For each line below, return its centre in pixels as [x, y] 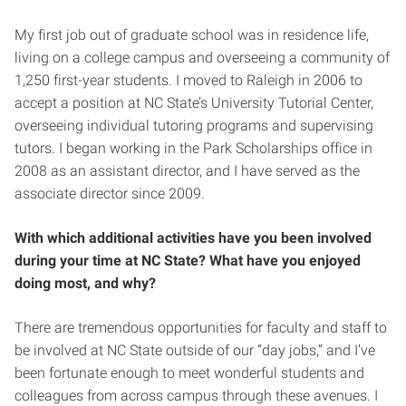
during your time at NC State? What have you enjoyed [188, 261]
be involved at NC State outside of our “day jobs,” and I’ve [195, 351]
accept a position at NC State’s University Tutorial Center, [194, 103]
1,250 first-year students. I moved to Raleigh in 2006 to [188, 81]
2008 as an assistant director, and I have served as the [187, 171]
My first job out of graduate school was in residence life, [192, 35]
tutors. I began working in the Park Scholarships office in [193, 149]
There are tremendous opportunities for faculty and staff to [201, 328]
